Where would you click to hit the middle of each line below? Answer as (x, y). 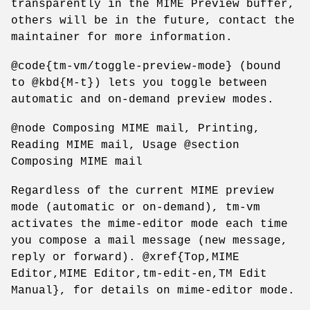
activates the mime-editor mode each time (149, 224)
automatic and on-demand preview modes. (143, 99)
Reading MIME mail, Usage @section (125, 145)
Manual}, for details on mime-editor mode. (153, 290)
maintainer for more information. (122, 37)
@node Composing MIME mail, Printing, (136, 128)
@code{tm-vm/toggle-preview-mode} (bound (146, 66)
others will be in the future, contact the (153, 20)
